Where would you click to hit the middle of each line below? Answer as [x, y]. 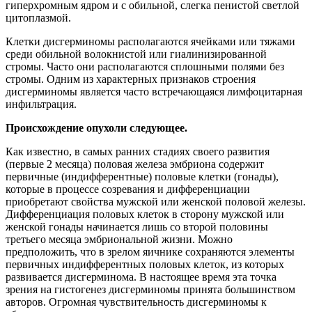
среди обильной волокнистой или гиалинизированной [136, 54]
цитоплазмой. [38, 17]
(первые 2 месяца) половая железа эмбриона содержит [135, 164]
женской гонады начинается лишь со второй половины [137, 226]
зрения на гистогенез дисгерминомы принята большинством [150, 289]
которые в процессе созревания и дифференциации [128, 189]
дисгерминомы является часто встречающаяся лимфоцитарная [154, 91]
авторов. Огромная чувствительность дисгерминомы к [136, 302]
